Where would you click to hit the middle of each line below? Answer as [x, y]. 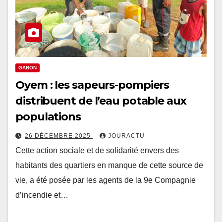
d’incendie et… [42, 195]
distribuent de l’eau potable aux [101, 101]
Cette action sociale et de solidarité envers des [97, 151]
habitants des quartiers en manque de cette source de [109, 166]
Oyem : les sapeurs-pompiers [92, 85]
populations [48, 117]
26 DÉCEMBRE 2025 [59, 136]
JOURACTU [126, 136]
